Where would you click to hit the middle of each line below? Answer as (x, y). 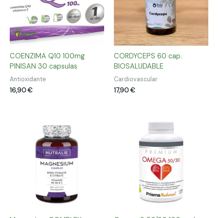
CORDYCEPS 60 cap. (148, 56)
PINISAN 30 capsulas (44, 67)
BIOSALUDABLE (139, 67)
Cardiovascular (136, 79)
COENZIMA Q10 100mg (47, 56)
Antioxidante (28, 79)
